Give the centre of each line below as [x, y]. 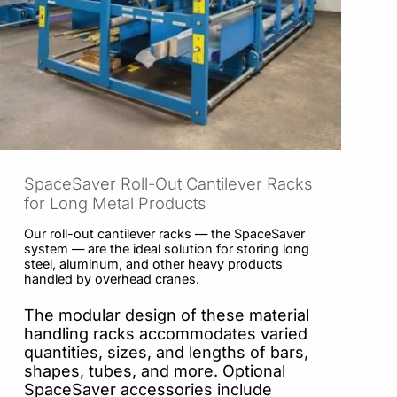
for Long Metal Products [115, 202]
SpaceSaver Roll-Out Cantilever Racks [168, 183]
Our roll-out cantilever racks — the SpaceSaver [164, 234]
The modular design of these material [167, 315]
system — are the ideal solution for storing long [167, 249]
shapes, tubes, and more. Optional [155, 370]
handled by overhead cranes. [113, 279]
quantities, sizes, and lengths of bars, [166, 352]
